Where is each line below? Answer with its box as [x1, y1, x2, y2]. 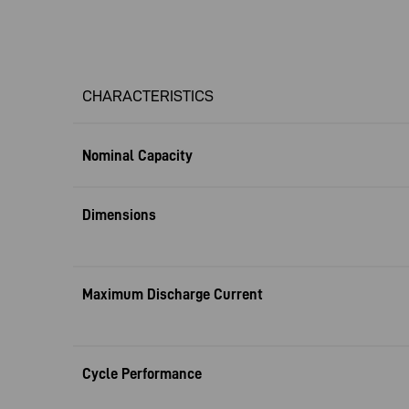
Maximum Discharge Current [82, 286, 263, 302]
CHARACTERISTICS [82, 87, 214, 104]
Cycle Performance [82, 365, 202, 382]
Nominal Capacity [82, 147, 193, 163]
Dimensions [82, 206, 156, 223]
